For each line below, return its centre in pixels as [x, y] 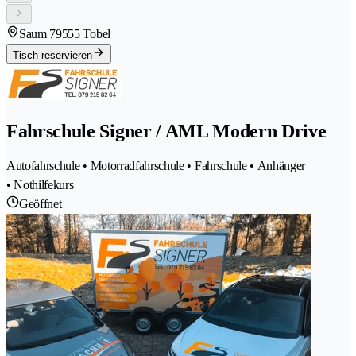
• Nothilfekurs [40, 184]
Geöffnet [41, 203]
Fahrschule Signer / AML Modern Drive [166, 131]
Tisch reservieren [52, 55]
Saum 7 [38, 33]
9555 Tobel [83, 33]
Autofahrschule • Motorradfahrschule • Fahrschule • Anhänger [156, 165]
